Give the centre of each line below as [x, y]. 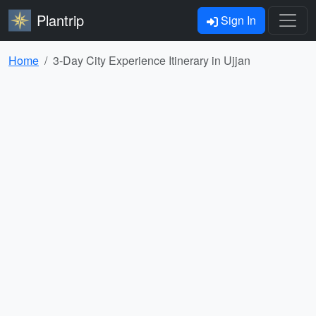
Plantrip [60, 20]
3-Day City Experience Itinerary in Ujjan [152, 60]
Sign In [237, 20]
